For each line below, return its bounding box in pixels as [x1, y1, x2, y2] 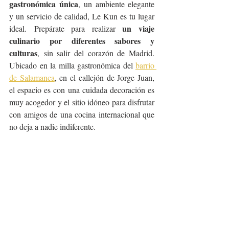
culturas [9, 47, 37, 59]
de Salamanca [9, 72, 55, 83]
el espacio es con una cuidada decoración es [9, 84, 154, 95]
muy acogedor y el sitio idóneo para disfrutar [9, 97, 154, 107]
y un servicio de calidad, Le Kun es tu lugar [9, 11, 154, 21]
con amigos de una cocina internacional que [9, 109, 154, 120]
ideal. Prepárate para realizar [9, 23, 123, 34]
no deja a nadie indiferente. [9, 121, 98, 132]
